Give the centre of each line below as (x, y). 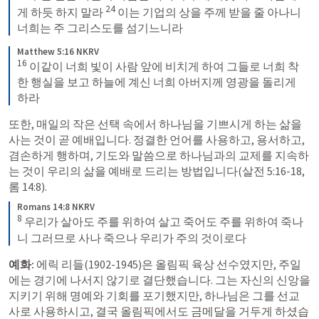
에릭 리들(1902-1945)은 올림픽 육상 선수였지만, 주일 (168, 264)
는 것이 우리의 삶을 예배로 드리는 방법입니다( (125, 171)
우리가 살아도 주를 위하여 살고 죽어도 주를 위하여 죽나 (163, 222)
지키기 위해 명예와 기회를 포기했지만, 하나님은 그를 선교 (154, 295)
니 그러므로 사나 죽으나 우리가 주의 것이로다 (132, 237)
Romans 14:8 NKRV (56, 207)
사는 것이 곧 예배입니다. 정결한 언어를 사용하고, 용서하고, (157, 140)
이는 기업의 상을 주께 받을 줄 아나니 (208, 12)
